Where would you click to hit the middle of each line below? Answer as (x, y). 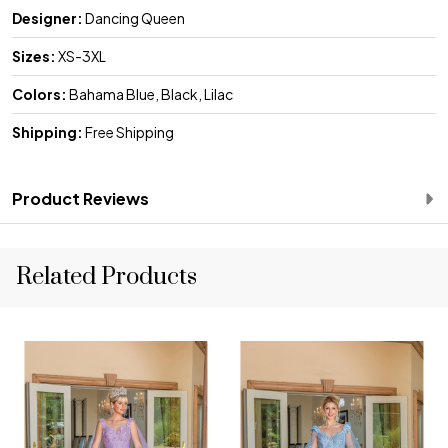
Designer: (47, 17)
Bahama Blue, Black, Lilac (150, 93)
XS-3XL (81, 55)
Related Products (106, 276)
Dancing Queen (134, 17)
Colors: (39, 93)
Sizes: (34, 55)
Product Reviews (80, 198)
